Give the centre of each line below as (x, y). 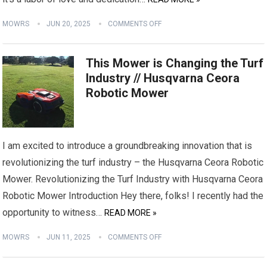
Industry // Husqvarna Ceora (163, 78)
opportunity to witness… (52, 212)
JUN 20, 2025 (69, 24)
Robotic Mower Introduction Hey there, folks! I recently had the (133, 196)
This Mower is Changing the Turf (175, 63)
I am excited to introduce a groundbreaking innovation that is (128, 146)
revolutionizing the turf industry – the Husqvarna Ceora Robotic (133, 162)
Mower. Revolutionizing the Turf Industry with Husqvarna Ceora (133, 179)
